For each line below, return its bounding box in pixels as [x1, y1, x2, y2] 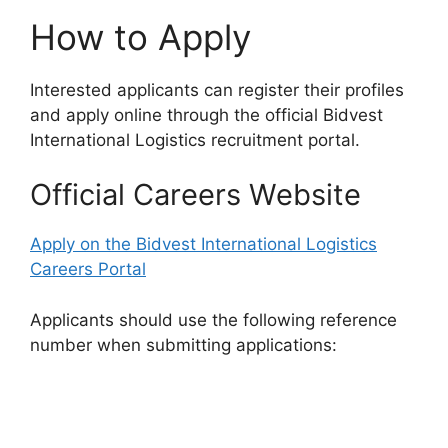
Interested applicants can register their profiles [30, 79, 404, 100]
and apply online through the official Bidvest [30, 104, 383, 125]
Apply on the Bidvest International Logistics [30, 234, 377, 255]
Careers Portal [30, 259, 146, 280]
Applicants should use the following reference [30, 309, 397, 330]
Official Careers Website [30, 177, 361, 213]
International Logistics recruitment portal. [30, 129, 360, 150]
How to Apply [30, 15, 251, 58]
